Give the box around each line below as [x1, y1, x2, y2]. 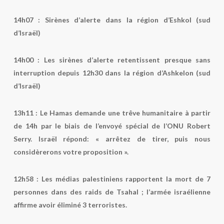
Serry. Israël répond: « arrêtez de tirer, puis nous [13, 134, 211, 143]
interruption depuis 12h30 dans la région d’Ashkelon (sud [13, 68, 211, 77]
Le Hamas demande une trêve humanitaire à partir [39, 108, 211, 117]
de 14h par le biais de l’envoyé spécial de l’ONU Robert [13, 121, 211, 130]
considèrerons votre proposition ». [13, 147, 128, 156]
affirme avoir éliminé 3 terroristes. [13, 200, 127, 209]
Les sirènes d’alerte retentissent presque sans [39, 55, 211, 64]
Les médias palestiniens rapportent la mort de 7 [38, 174, 211, 183]
